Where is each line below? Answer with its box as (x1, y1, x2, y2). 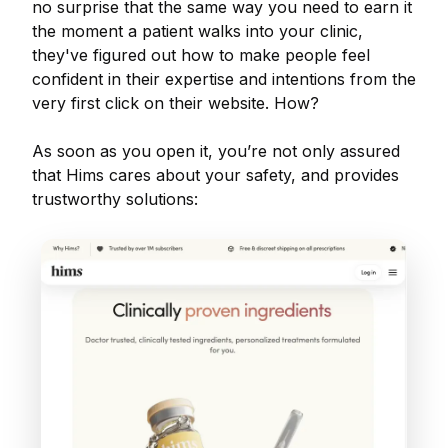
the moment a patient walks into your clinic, (32, 21, 363, 41)
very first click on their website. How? (32, 93, 324, 113)
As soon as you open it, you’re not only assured (32, 141, 400, 161)
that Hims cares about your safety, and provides (32, 165, 399, 185)
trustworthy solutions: (32, 189, 198, 209)
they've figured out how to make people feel (32, 45, 370, 65)
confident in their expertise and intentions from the (32, 69, 416, 89)
